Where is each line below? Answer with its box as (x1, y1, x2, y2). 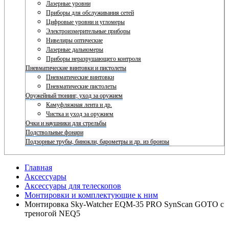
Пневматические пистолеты (46, 83, 117, 90)
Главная (25, 163, 52, 172)
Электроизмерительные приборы (46, 28, 130, 35)
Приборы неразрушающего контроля (46, 55, 141, 62)
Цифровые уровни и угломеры (46, 18, 125, 26)
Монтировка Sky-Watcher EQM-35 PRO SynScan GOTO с (25, 200, 224, 209)
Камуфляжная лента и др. (46, 101, 112, 108)
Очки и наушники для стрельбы (26, 120, 106, 127)
